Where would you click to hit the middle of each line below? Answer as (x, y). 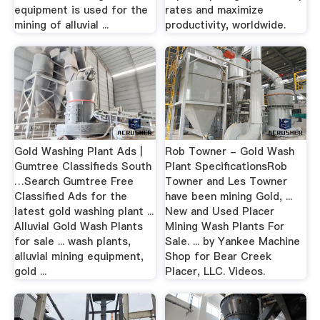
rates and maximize (215, 10)
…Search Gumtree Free (74, 181)
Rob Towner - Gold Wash (230, 151)
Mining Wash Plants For (225, 226)
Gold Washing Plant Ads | (78, 151)
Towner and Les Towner (226, 181)
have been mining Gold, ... (229, 196)
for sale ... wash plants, (72, 241)
